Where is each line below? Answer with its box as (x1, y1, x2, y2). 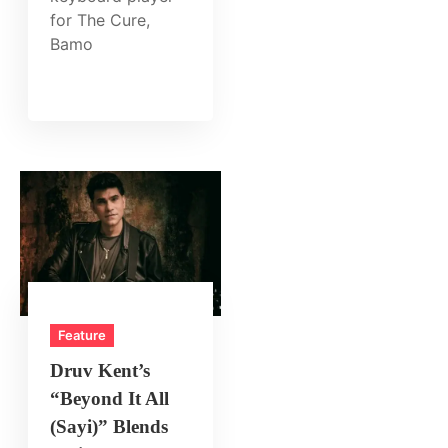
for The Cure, (50, 9, 151, 30)
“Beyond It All (50, 388, 170, 410)
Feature (58, 327, 107, 344)
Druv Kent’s (50, 360, 151, 382)
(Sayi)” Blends (50, 416, 169, 438)
